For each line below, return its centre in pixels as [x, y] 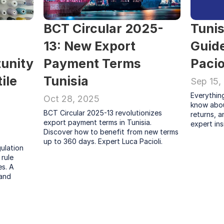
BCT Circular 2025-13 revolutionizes [103, 113]
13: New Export [90, 46]
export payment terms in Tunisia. [98, 122]
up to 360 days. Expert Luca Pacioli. [103, 141]
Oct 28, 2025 [72, 99]
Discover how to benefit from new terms [111, 132]
